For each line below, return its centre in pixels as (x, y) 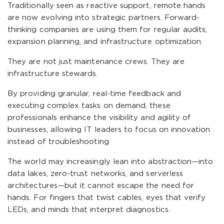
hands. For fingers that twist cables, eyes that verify (107, 198)
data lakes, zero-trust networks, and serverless (95, 174)
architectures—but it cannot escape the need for (101, 186)
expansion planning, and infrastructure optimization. (105, 42)
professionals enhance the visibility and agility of (99, 118)
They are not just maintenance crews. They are (96, 62)
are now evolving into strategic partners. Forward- (104, 18)
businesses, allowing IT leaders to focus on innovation (109, 130)
